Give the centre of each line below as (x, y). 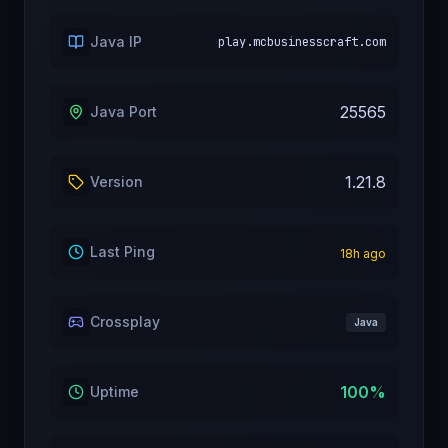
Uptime (114, 391)
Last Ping (122, 251)
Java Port (123, 111)
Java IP (116, 41)
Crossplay (125, 321)
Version (116, 181)
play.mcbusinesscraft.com (302, 42)
